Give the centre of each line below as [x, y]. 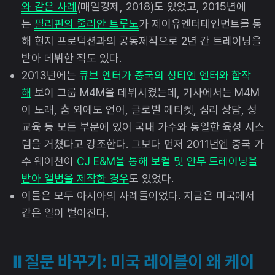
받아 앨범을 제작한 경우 [75, 178]
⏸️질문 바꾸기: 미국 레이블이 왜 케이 [132, 261]
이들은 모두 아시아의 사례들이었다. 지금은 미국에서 [138, 195]
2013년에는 [50, 75]
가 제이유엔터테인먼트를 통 [200, 23]
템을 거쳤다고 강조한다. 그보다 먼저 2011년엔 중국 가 [143, 144]
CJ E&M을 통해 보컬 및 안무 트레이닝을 [167, 161]
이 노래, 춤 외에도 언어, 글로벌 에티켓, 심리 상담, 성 [140, 109]
